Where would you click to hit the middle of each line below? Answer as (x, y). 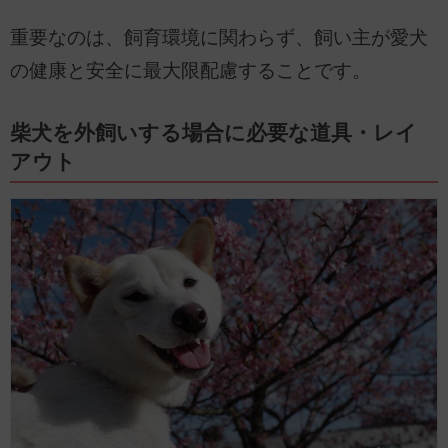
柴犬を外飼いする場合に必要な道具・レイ (213, 132)
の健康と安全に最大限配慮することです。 (190, 70)
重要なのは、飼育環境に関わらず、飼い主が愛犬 (219, 37)
